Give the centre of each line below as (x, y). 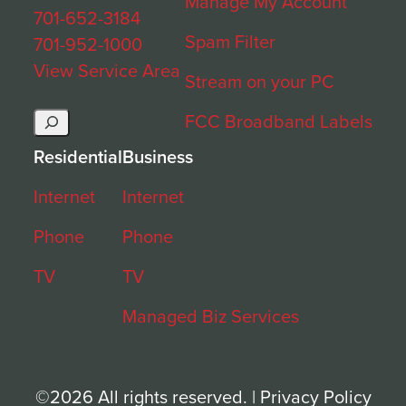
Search (61, 118)
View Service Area (107, 70)
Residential (78, 156)
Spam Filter (230, 41)
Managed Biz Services (211, 316)
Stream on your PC (259, 81)
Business (158, 156)
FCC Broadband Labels (278, 121)
